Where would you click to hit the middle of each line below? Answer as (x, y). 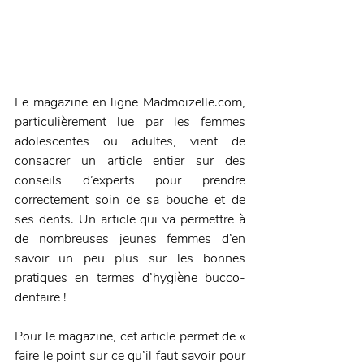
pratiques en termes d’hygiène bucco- (130, 277)
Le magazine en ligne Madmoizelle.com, (130, 102)
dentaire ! (42, 297)
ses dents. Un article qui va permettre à (130, 219)
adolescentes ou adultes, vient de (130, 141)
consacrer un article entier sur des (130, 160)
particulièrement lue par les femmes (130, 121)
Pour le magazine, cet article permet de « (130, 336)
